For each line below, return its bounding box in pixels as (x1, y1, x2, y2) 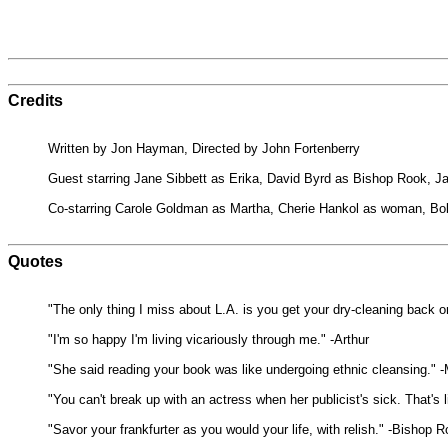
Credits (8, 92, 63, 109)
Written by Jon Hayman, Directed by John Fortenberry (48, 141, 360, 156)
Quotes (8, 252, 63, 270)
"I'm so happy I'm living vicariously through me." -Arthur (48, 331, 369, 347)
